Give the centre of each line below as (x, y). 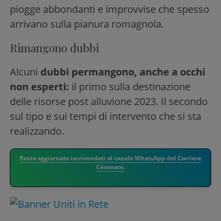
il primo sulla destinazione (131, 86)
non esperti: (41, 86)
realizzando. (37, 131)
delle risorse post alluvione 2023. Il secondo (109, 101)
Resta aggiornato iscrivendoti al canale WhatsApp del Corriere (110, 158)
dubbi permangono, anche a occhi (123, 72)
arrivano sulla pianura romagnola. (87, 24)
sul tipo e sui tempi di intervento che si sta (106, 116)
